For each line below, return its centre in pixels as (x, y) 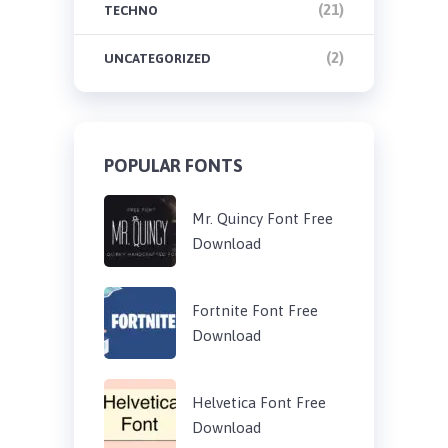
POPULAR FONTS (173, 165)
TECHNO (130, 10)
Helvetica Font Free (258, 402)
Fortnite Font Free (254, 310)
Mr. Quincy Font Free (262, 218)
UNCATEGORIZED (157, 58)
